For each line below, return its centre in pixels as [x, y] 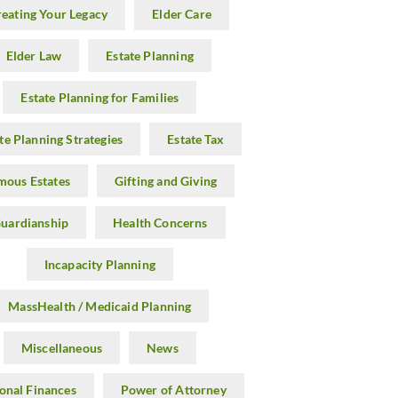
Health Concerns [160, 223]
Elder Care [182, 14]
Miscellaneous [62, 348]
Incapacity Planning [99, 264]
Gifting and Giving [166, 181]
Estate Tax [195, 139]
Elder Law [34, 56]
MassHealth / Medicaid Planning [100, 306]
